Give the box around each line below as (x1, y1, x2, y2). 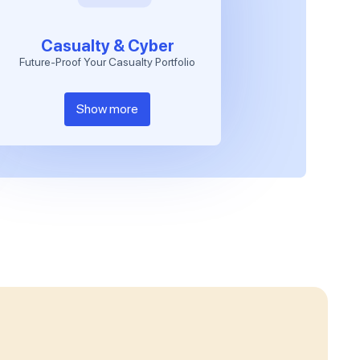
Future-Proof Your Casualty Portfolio (19, 55, 196, 68)
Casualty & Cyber (40, 36, 174, 55)
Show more (76, 100, 139, 117)
